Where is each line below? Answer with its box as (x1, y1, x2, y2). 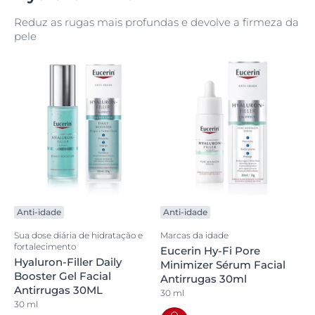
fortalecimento (14, 241, 76, 252)
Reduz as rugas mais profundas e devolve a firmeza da (14, 15, 299, 29)
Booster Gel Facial (14, 269, 111, 283)
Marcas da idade (160, 230, 229, 240)
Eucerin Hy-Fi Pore (160, 244, 260, 257)
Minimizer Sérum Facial (160, 258, 285, 271)
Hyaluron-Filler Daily (14, 255, 122, 269)
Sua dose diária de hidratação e (14, 230, 143, 240)
